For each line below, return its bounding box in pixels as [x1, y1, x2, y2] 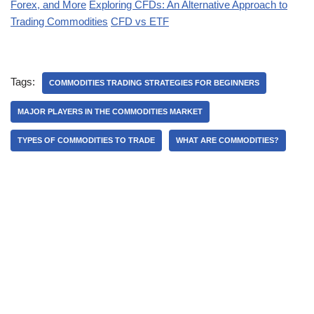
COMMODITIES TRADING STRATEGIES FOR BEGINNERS [49, 78, 259, 88]
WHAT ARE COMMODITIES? [176, 136, 279, 145]
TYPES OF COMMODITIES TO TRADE [18, 136, 155, 145]
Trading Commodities [11, 15, 108, 28]
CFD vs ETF [111, 15, 169, 28]
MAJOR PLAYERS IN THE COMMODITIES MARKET [18, 107, 203, 116]
